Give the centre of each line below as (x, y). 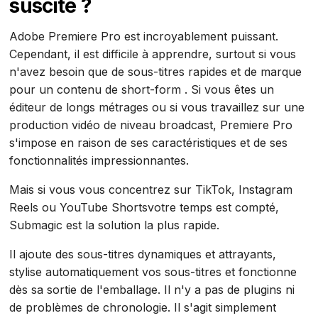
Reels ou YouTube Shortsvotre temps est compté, (144, 207)
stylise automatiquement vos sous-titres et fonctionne (153, 272)
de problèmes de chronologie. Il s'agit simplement (143, 307)
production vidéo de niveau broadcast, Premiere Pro (151, 125)
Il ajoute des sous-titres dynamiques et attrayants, (143, 254)
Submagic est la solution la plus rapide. (115, 225)
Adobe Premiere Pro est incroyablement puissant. (144, 36)
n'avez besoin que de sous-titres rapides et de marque (156, 71)
